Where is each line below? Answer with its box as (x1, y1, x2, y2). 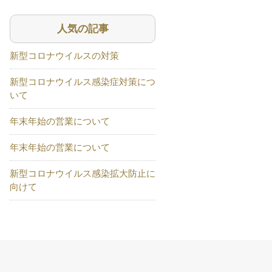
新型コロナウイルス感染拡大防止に (10, 169, 155, 178)
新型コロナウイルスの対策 (10, 51, 119, 61)
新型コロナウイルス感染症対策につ (10, 77, 155, 87)
